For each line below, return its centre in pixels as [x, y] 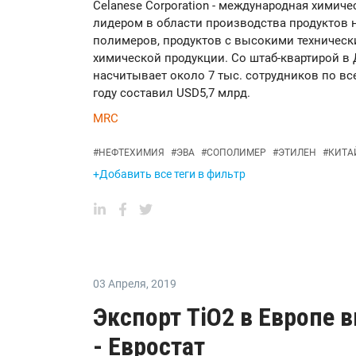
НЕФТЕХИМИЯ [132, 153]
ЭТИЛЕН [297, 153]
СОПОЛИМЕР [236, 153]
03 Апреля [120, 284]
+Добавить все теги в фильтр [169, 174]
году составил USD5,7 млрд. [172, 93]
